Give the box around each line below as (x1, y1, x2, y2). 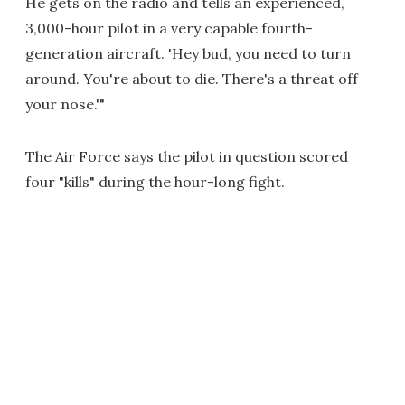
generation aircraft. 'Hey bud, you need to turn (25, 43, 351, 62)
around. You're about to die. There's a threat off (25, 69, 358, 88)
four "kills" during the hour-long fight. (25, 172, 285, 191)
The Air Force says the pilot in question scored (25, 146, 348, 165)
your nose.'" (25, 94, 105, 113)
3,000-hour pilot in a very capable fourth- (25, 18, 313, 37)
